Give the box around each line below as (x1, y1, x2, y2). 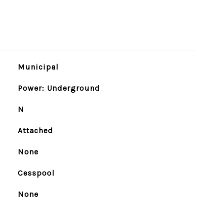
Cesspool (17, 168, 55, 178)
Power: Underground (17, 83, 100, 93)
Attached (17, 126, 53, 135)
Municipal (17, 62, 59, 72)
